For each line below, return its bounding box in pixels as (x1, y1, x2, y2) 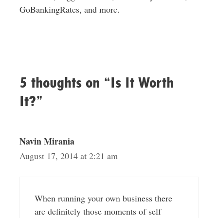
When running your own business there (34, 192, 172, 204)
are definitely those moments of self (34, 205, 161, 217)
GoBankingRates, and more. (19, 3, 120, 15)
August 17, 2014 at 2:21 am (19, 150, 118, 162)
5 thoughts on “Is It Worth (19, 74, 174, 91)
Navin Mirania (19, 135, 74, 147)
